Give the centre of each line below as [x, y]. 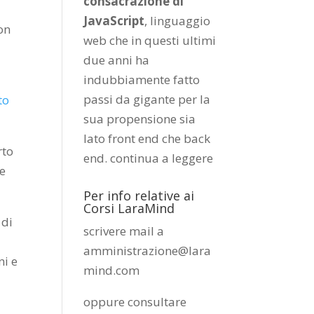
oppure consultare [135, 302]
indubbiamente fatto [142, 80]
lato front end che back [147, 138]
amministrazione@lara [148, 251]
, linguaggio [178, 21]
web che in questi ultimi [150, 40]
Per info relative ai [139, 196]
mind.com [112, 270]
